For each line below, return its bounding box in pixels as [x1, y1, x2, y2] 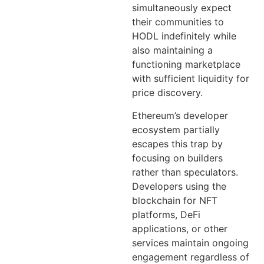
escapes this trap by [132, 137, 223, 150]
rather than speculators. [132, 166, 238, 178]
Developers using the [132, 180, 226, 192]
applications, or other [132, 222, 227, 235]
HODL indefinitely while [132, 30, 236, 42]
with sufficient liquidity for [132, 72, 249, 85]
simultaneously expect [132, 2, 232, 14]
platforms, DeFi [132, 208, 200, 220]
